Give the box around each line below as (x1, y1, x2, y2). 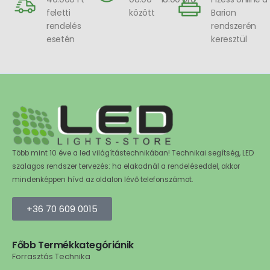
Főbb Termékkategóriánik (12, 238, 134, 253)
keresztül (211, 33, 247, 45)
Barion (211, 6, 236, 19)
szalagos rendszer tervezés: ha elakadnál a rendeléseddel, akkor (12, 161, 240, 171)
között (129, 6, 155, 19)
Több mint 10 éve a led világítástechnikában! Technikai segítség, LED (12, 148, 254, 158)
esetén (46, 33, 75, 45)
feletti (46, 6, 71, 19)
